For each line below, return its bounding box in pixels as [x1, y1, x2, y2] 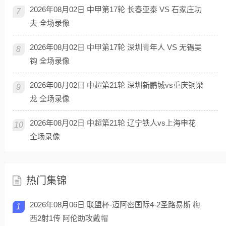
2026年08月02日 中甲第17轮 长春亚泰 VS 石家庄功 [29, 5, 202, 14]
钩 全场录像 [29, 56, 70, 65]
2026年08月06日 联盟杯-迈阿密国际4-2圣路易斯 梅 [29, 200, 200, 209]
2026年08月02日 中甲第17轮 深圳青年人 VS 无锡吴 [29, 42, 202, 51]
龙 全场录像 [29, 94, 70, 103]
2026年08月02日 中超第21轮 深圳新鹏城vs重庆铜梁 [29, 80, 203, 89]
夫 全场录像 [29, 18, 70, 27]
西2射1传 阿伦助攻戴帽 [29, 213, 108, 222]
